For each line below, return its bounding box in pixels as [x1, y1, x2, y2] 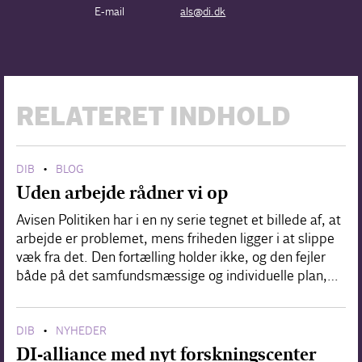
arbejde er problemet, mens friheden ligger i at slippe [16, 229, 335, 247]
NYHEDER [56, 323, 107, 338]
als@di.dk [180, 4, 226, 19]
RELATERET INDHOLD [16, 101, 291, 135]
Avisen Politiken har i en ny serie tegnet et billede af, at [16, 211, 341, 229]
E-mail [94, 4, 124, 19]
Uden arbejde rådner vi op [16, 181, 228, 204]
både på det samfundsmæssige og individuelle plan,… [16, 267, 339, 284]
